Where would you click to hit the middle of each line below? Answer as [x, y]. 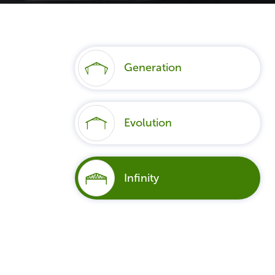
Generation [153, 68]
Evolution [148, 123]
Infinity [141, 178]
